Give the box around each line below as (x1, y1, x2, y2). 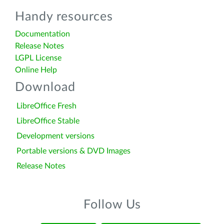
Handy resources (15, 10, 113, 23)
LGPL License (15, 54, 61, 62)
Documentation (15, 30, 70, 38)
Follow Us (83, 198, 141, 211)
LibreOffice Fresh (16, 102, 76, 110)
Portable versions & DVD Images (16, 147, 130, 155)
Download (15, 81, 75, 93)
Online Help (15, 66, 57, 74)
